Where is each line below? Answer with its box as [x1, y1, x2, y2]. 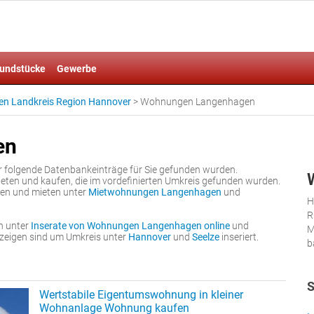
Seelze [192, 231, 219, 243]
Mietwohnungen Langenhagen [88, 186, 221, 198]
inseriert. [219, 231, 259, 243]
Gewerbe [57, 63, 97, 74]
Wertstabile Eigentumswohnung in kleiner [39, 288, 243, 301]
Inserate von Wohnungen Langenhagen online [31, 220, 230, 231]
